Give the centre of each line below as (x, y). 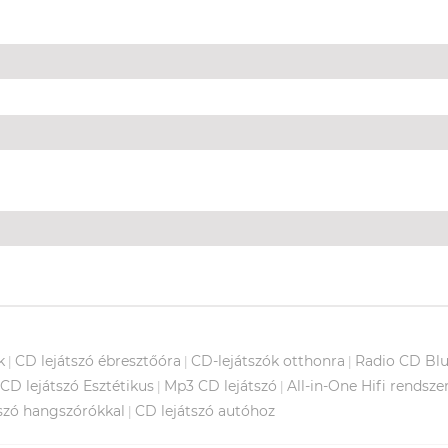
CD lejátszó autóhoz (205, 410)
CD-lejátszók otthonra (268, 360)
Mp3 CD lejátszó (220, 385)
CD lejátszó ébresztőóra (98, 360)
